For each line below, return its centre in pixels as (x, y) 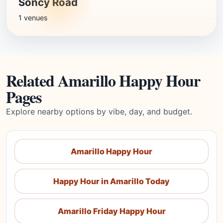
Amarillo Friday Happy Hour (111, 211)
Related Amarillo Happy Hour (103, 80)
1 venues (33, 18)
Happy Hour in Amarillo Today (111, 181)
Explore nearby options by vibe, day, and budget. (99, 111)
